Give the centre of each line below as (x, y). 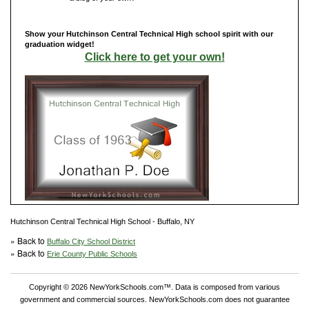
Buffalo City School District (91, 241)
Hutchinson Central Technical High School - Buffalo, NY (102, 221)
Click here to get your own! (154, 57)
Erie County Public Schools (92, 253)
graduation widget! (60, 44)
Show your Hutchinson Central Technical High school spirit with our (149, 33)
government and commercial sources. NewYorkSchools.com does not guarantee (154, 299)
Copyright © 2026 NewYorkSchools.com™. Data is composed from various (154, 287)
